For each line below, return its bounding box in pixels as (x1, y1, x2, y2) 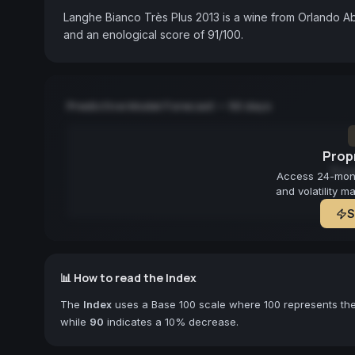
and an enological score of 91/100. (63, 27, 243, 41)
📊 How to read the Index (60, 269, 197, 285)
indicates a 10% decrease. (104, 315, 239, 328)
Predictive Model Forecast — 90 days (67, 97, 271, 113)
